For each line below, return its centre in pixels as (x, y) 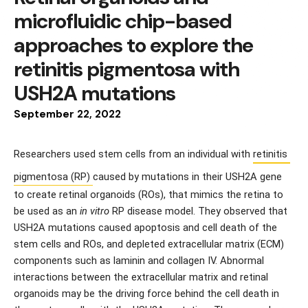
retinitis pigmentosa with (126, 69)
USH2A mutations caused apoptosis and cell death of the (145, 228)
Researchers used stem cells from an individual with (133, 154)
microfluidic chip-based (123, 21)
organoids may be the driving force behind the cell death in (146, 294)
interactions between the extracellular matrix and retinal (141, 277)
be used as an (47, 211)
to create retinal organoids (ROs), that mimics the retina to (148, 195)
